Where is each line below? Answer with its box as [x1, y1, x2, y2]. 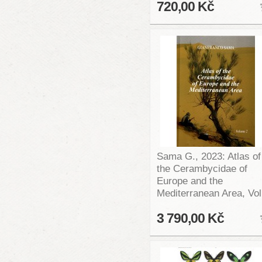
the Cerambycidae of [156, 163, 247, 175]
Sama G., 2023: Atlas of [156, 150, 261, 163]
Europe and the [156, 175, 223, 187]
